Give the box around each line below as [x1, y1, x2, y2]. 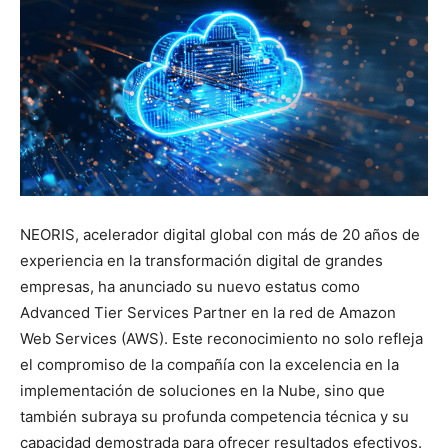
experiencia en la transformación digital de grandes [20, 250, 383, 270]
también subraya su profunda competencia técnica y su [20, 406, 409, 426]
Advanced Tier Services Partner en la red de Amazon [20, 302, 396, 322]
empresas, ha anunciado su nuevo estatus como [20, 276, 360, 296]
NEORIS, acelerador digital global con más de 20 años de [20, 224, 420, 244]
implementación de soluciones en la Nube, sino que [20, 380, 385, 400]
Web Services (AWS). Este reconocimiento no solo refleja [20, 328, 423, 348]
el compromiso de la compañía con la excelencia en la [20, 354, 399, 374]
